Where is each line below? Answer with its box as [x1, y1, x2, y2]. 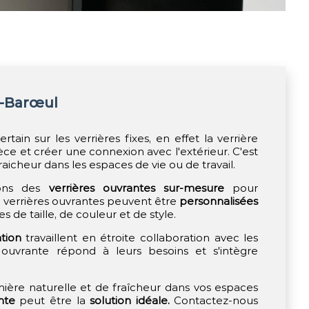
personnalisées [179, 195, 259, 208]
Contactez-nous [169, 294, 259, 307]
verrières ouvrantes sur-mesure [48, 181, 225, 195]
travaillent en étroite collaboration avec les [21, 231, 259, 244]
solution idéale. [90, 294, 170, 307]
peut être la [14, 294, 90, 307]
